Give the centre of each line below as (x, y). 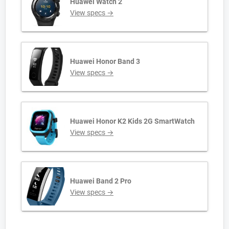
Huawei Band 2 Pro (101, 181)
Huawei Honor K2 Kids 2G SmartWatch (132, 121)
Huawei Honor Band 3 (105, 61)
